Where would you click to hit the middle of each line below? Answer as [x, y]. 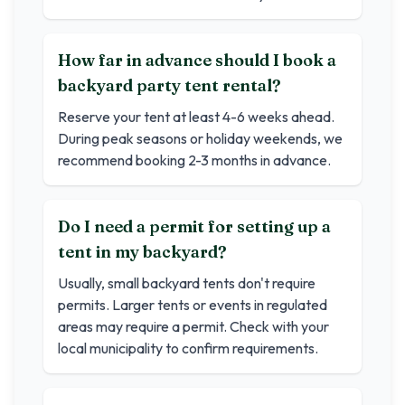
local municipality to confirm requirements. [188, 348]
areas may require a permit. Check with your [193, 326]
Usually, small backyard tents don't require [187, 283]
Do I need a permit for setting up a [194, 226]
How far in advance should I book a [197, 60]
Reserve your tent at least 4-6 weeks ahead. [196, 117]
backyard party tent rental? [170, 85]
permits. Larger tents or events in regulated [193, 305]
